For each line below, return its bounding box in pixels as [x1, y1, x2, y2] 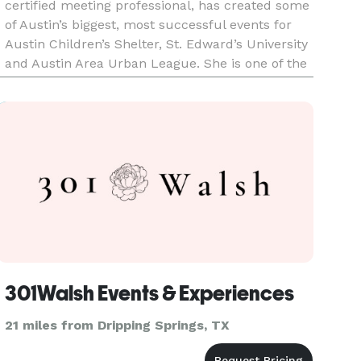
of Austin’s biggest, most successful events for [5, 17, 293, 32]
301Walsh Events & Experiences [5, 281, 295, 305]
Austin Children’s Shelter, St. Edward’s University [5, 36, 309, 52]
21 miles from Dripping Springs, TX [5, 317, 230, 333]
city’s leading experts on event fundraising [5, 75, 268, 90]
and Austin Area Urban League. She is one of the [5, 56, 308, 71]
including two [5, 94, 90, 110]
